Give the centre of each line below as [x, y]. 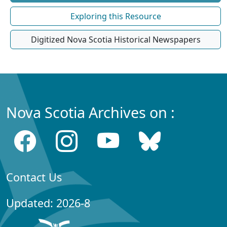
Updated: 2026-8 [48, 203]
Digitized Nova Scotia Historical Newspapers [116, 40]
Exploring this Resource [116, 16]
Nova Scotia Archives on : [90, 112]
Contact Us [34, 177]
